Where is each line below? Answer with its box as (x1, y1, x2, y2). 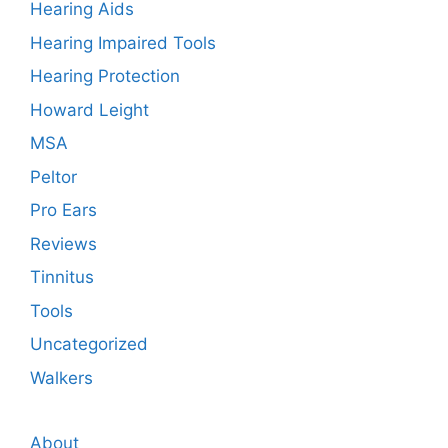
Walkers (30, 367, 93, 388)
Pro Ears (30, 200, 97, 221)
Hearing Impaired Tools (30, 32, 216, 53)
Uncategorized (30, 334, 148, 355)
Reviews (30, 233, 97, 254)
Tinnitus (30, 267, 94, 288)
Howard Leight (30, 99, 149, 120)
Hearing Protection (30, 66, 180, 87)
